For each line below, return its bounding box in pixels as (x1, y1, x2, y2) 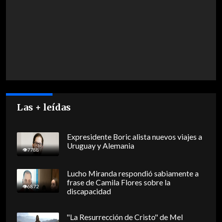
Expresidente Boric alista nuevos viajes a (66, 132, 202, 142)
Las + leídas (17, 102, 71, 113)
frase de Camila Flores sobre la (66, 178, 170, 187)
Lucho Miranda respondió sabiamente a (66, 169, 199, 178)
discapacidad (66, 187, 111, 196)
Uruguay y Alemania (66, 141, 134, 151)
